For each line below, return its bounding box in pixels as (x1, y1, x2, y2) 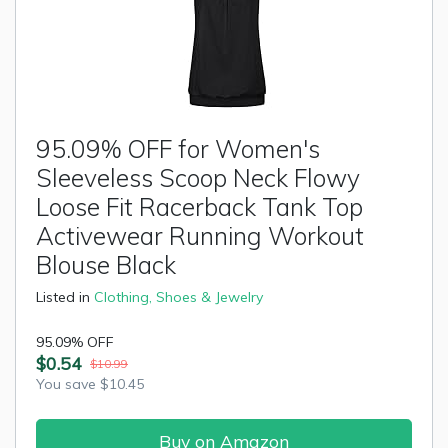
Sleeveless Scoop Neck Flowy (36, 162, 360, 193)
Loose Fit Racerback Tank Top (36, 191, 363, 222)
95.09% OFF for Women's (36, 133, 320, 164)
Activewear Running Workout (36, 220, 364, 251)
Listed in (36, 288, 94, 306)
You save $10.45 (36, 375, 144, 393)
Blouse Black (36, 249, 176, 280)
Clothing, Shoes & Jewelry (94, 288, 263, 306)
